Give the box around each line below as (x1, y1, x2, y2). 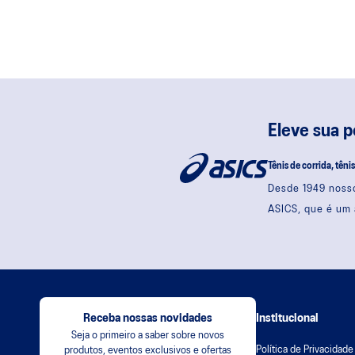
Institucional (256, 313, 319, 324)
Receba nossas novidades (83, 313, 212, 324)
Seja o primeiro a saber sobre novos (71, 330, 224, 341)
